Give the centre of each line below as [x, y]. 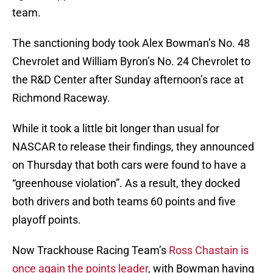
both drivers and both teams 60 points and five [124, 202]
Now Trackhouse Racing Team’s [90, 250]
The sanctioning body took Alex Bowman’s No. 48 [131, 43]
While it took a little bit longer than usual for [116, 129]
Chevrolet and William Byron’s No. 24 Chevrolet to [131, 62]
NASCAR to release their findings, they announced [133, 147]
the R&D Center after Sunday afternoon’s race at [128, 80]
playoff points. [47, 220]
